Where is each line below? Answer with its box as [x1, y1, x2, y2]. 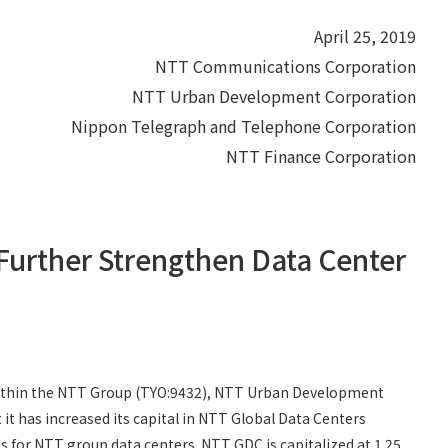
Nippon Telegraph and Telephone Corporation [71, 114, 416, 138]
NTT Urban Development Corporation [132, 84, 416, 108]
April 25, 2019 [314, 24, 416, 48]
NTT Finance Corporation [226, 144, 416, 168]
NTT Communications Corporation [155, 54, 416, 78]
